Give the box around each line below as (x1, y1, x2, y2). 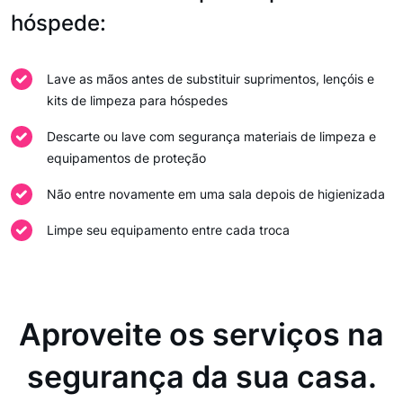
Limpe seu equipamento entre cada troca (47, 222, 290, 237)
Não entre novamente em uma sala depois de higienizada (47, 186, 385, 201)
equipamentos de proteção (47, 150, 206, 166)
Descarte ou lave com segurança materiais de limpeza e (47, 129, 376, 144)
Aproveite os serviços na (19, 316, 384, 353)
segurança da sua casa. (26, 358, 377, 395)
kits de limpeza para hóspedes (47, 93, 228, 108)
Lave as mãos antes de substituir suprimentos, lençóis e (47, 71, 374, 86)
